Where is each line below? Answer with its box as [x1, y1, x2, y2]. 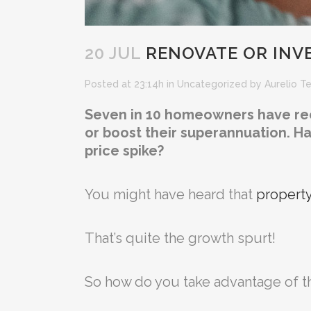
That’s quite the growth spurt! [85, 230, 276, 246]
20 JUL [85, 43, 141, 63]
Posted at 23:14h [85, 78, 164, 90]
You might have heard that [85, 186, 256, 203]
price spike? [85, 142, 164, 159]
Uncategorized [177, 78, 247, 90]
